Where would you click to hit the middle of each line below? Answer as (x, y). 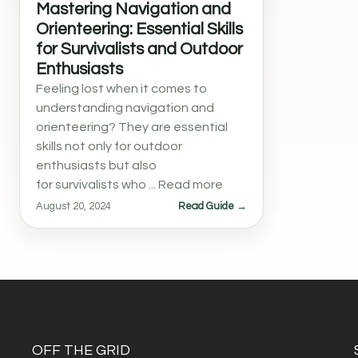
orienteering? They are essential (132, 127)
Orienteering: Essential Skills (139, 29)
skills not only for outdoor (109, 146)
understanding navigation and (125, 108)
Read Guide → (213, 206)
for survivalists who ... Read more (129, 185)
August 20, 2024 (74, 206)
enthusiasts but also (96, 165)
